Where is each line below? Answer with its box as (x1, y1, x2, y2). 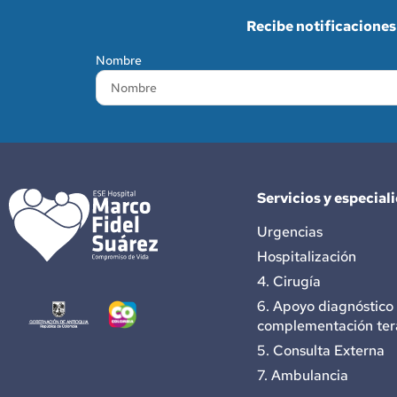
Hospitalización (257, 247, 356, 267)
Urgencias (257, 222, 323, 242)
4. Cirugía (257, 272, 321, 292)
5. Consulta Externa (257, 341, 385, 361)
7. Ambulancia (257, 366, 348, 385)
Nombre (96, 52, 142, 69)
